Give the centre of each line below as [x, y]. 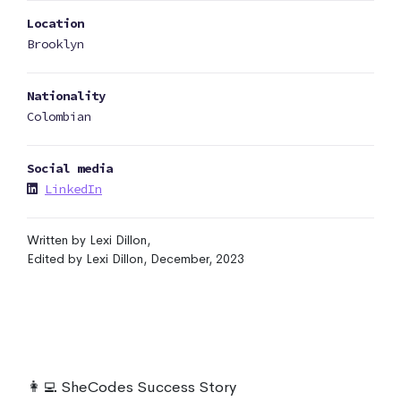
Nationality [66, 96]
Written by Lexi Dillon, [89, 240]
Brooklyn [55, 44]
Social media [70, 168]
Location [55, 23]
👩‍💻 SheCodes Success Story [132, 387]
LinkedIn [73, 189]
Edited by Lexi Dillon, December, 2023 [136, 259]
